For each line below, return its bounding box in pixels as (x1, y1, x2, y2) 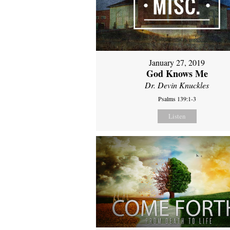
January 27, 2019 (149, 57, 205, 68)
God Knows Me (146, 67, 208, 81)
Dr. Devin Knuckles (145, 80, 209, 91)
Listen (168, 111, 186, 121)
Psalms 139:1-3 (158, 94, 196, 103)
